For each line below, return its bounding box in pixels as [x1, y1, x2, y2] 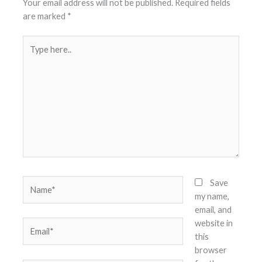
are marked [23, 11, 68, 22]
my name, [194, 191, 229, 201]
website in [194, 218, 233, 228]
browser [194, 244, 227, 255]
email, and [194, 204, 232, 215]
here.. [22, 50, 44, 61]
